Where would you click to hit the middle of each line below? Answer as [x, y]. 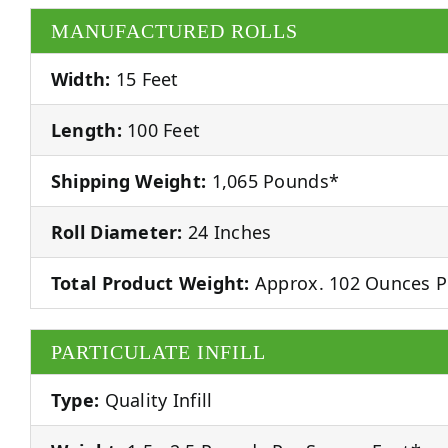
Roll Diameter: [116, 231]
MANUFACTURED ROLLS [174, 30]
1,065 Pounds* [273, 180]
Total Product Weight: [150, 282]
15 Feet [144, 78]
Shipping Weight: [128, 180]
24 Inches [227, 231]
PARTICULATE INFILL [158, 351]
